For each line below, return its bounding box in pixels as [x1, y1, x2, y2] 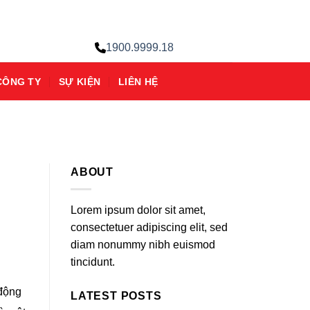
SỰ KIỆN [59, 75, 101, 87]
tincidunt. [71, 255, 115, 268]
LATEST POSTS [71, 289, 162, 302]
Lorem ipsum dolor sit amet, [71, 203, 206, 216]
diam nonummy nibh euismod [71, 238, 215, 250]
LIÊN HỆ [118, 75, 158, 87]
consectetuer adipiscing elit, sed [71, 221, 228, 233]
